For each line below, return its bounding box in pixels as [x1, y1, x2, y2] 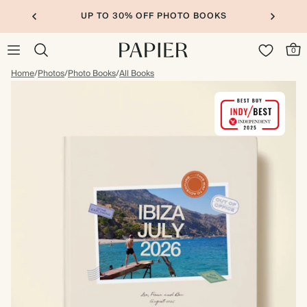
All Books [119, 66, 154, 81]
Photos [38, 66, 64, 81]
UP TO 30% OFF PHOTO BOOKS [80, 9, 227, 23]
